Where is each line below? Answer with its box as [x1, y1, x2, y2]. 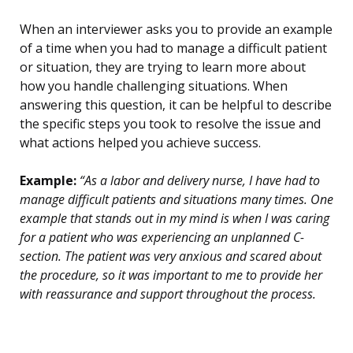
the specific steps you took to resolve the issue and [20, 115, 321, 133]
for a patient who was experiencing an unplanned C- [20, 229, 304, 247]
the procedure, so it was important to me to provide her [20, 266, 322, 284]
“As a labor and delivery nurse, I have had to [76, 172, 320, 190]
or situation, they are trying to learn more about [20, 58, 306, 76]
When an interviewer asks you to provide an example [20, 20, 333, 39]
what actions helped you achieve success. [20, 134, 261, 152]
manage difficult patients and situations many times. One [20, 191, 333, 209]
